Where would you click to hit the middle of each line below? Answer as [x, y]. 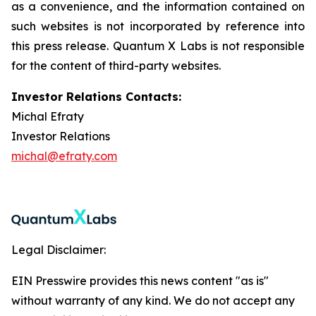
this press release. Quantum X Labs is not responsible [158, 46]
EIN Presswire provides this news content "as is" [140, 281]
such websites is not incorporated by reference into [158, 26]
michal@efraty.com [64, 156]
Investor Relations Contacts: [96, 97]
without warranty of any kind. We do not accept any [153, 300]
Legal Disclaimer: [59, 250]
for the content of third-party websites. [117, 66]
